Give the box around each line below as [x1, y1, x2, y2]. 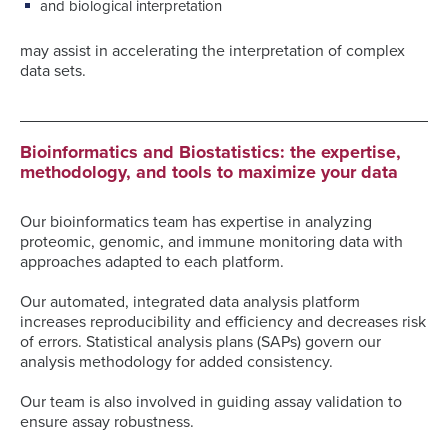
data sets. [20, 60, 86, 81]
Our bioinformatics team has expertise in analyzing [20, 211, 372, 232]
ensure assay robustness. [20, 411, 194, 432]
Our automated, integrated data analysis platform [20, 291, 360, 312]
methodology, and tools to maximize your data [20, 160, 398, 183]
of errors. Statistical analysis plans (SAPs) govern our [20, 331, 381, 352]
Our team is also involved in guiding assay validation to [20, 391, 402, 412]
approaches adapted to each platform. [20, 251, 284, 272]
